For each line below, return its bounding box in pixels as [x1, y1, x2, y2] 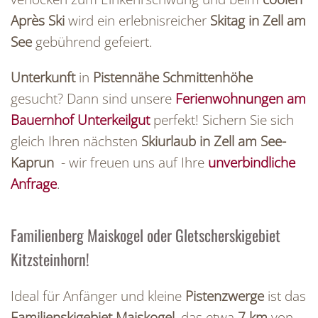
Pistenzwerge [185, 287, 264, 305]
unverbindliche [208, 153, 295, 172]
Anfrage [11, 175, 57, 193]
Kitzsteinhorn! [11, 248, 89, 270]
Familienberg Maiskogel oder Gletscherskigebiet [11, 224, 280, 246]
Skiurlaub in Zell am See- [141, 132, 286, 150]
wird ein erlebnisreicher [65, 11, 210, 30]
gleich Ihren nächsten [11, 132, 141, 150]
